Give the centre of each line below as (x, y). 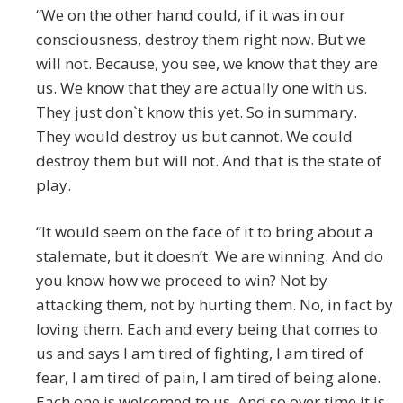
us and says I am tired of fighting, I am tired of (200, 354)
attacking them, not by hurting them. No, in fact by (215, 305)
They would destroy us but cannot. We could (194, 137)
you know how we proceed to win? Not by (182, 281)
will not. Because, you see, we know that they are (207, 64)
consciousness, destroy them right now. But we (201, 40)
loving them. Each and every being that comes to (207, 329)
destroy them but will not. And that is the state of (209, 161)
